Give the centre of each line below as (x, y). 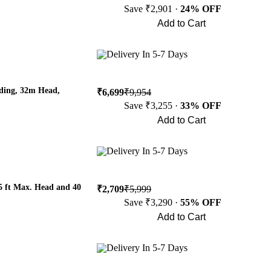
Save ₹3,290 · (152, 202)
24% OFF (201, 9)
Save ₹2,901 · (152, 9)
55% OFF (201, 202)
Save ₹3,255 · (152, 106)
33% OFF (201, 106)
